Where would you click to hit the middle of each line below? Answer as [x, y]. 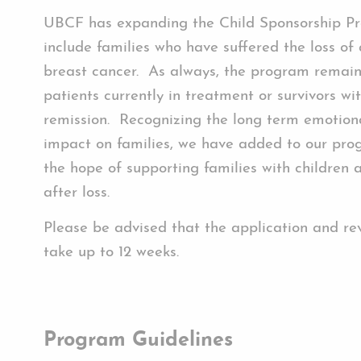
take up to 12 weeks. [111, 253]
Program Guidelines [138, 341]
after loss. [77, 193]
